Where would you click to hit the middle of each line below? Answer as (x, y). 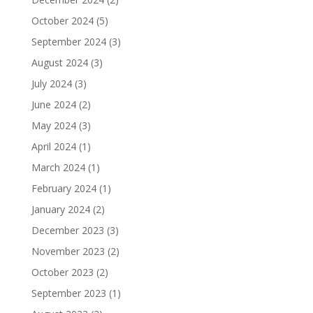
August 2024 (59, 62)
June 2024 (53, 104)
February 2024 (64, 188)
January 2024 (60, 209)
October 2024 (62, 20)
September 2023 (68, 293)
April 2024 (53, 146)
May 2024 (53, 125)
